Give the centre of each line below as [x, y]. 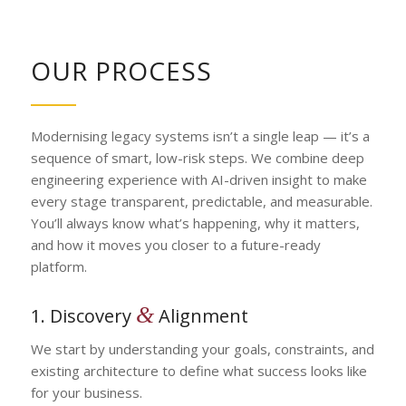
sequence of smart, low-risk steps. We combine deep [197, 157]
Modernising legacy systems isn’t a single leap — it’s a [200, 135]
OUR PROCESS [121, 70]
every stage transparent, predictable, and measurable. [201, 201]
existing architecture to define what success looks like [198, 371]
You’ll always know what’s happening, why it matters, [195, 222]
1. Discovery [83, 316]
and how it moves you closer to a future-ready [175, 244]
